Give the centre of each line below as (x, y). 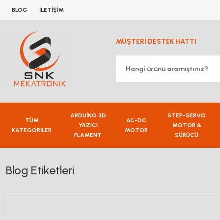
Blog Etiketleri (40, 170)
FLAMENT (88, 135)
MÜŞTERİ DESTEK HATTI (156, 42)
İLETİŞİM (52, 10)
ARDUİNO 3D (88, 115)
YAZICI (88, 125)
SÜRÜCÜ (187, 135)
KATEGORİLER (32, 130)
